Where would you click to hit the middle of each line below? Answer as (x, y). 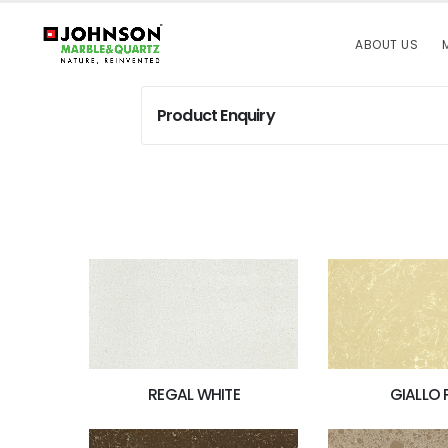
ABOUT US (387, 44)
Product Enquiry (215, 115)
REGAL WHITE (194, 394)
